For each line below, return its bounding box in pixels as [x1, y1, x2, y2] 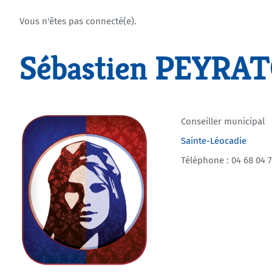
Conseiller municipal [181, 116, 265, 127]
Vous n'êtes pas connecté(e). [19, 16, 137, 27]
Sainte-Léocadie [181, 135, 247, 146]
